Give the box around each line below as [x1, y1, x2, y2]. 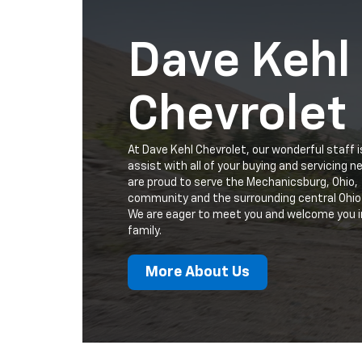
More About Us [145, 265, 250, 280]
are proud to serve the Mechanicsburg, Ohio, [128, 177, 358, 189]
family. [128, 225, 162, 238]
